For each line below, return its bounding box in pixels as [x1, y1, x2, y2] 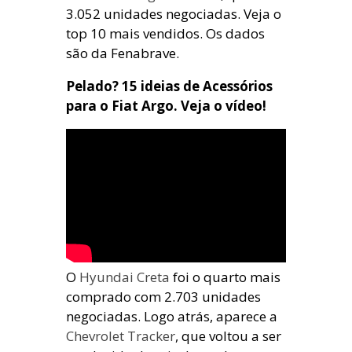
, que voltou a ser [175, 327, 281, 345]
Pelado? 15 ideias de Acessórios [66, 77, 273, 95]
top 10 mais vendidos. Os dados [66, 24, 265, 42]
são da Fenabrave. [66, 44, 179, 62]
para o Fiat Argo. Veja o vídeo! [66, 97, 266, 115]
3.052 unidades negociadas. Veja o [66, 5, 281, 23]
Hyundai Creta [79, 268, 170, 286]
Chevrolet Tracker [66, 327, 175, 345]
